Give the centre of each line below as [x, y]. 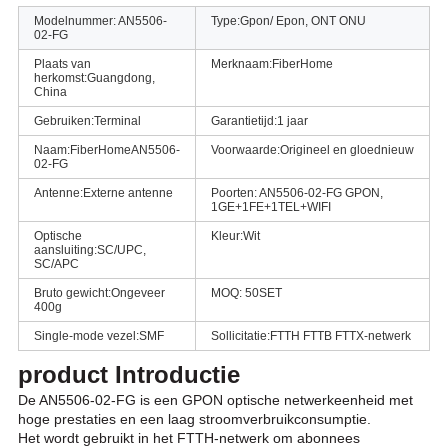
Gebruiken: [63, 121]
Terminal [117, 121]
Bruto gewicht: [72, 293]
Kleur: [226, 236]
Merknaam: [241, 64]
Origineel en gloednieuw [346, 150]
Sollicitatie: [240, 336]
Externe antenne [127, 193]
